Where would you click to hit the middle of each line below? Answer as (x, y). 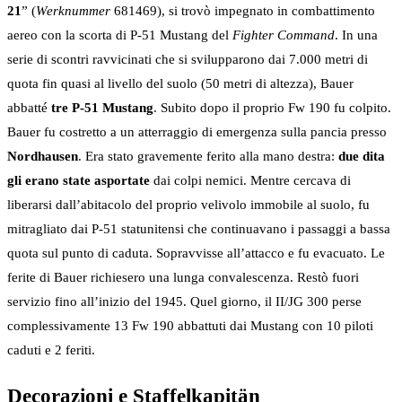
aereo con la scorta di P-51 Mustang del (120, 35)
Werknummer (73, 10)
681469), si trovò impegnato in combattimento (243, 10)
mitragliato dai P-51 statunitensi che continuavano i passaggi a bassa (199, 228)
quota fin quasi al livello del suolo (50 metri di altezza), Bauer (180, 83)
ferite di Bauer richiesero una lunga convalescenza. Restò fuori (183, 277)
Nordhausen (43, 156)
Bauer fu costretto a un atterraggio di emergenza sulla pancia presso (197, 131)
